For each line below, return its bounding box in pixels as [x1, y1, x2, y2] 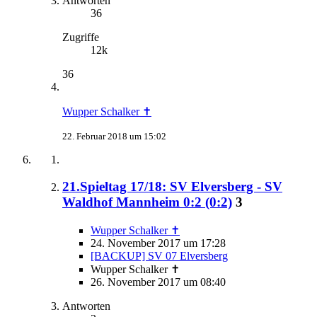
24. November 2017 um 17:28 [91, 237, 226, 249]
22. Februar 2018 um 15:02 [62, 130, 166, 142]
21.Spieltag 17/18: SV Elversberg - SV [62, 179, 282, 195]
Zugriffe [62, 30, 99, 43]
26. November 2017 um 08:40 [91, 276, 226, 288]
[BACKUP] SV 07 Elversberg [91, 250, 228, 262]
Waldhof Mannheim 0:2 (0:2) [62, 195, 232, 210]
